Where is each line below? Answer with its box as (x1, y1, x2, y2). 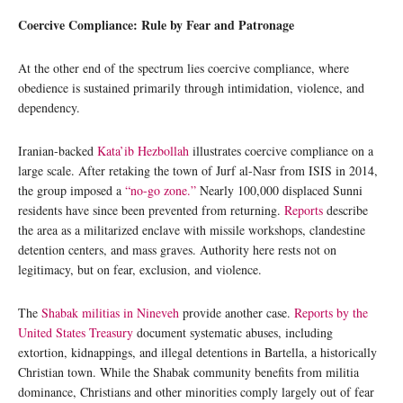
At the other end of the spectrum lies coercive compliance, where (18, 59, 349, 77)
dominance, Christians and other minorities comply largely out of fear (18, 383, 374, 401)
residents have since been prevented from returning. (18, 201, 284, 219)
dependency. (18, 99, 80, 117)
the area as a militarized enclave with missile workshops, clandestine (18, 221, 365, 239)
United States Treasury (18, 324, 133, 342)
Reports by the (294, 304, 368, 322)
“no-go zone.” (125, 182, 196, 200)
